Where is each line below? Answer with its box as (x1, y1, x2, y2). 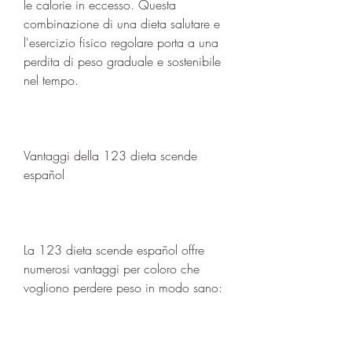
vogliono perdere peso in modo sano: (24, 278, 222, 296)
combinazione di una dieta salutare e (24, 14, 220, 32)
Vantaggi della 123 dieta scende (24, 146, 197, 164)
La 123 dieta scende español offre (24, 240, 204, 258)
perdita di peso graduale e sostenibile (24, 52, 221, 70)
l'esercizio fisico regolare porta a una (24, 33, 218, 51)
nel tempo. (24, 71, 79, 89)
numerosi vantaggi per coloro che (24, 259, 200, 277)
